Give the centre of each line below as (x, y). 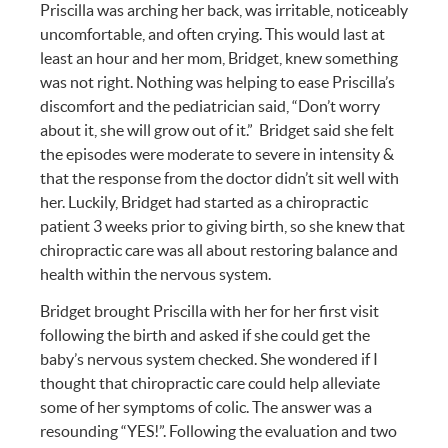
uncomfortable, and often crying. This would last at (213, 34)
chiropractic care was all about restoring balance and (219, 250)
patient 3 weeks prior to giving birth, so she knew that (223, 226)
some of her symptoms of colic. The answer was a (206, 407)
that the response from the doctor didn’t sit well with (220, 178)
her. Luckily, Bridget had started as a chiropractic (204, 202)
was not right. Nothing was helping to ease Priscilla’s (218, 82)
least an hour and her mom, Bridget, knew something (219, 58)
